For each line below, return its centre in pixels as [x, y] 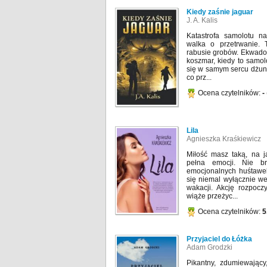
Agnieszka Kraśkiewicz [224, 139]
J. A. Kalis [202, 21]
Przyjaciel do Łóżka [219, 239]
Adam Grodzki [209, 247]
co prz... [199, 78]
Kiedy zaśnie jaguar [220, 12]
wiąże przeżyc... [212, 196]
